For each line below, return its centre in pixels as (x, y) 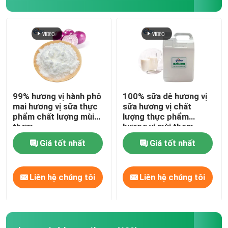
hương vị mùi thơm (158, 127)
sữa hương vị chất (157, 107)
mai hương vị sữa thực (55, 107)
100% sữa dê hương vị (165, 96)
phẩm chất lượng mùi (54, 117)
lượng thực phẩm (156, 117)
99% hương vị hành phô (57, 96)
